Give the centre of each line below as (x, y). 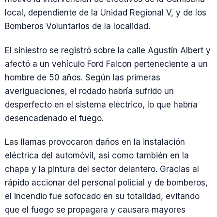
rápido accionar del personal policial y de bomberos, (106, 182)
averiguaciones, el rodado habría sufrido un (89, 91)
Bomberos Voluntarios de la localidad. (77, 26)
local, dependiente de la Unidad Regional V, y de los (106, 13)
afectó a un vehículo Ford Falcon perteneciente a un (106, 64)
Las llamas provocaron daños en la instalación (95, 142)
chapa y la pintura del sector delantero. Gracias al (102, 169)
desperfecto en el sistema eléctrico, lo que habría (101, 104)
